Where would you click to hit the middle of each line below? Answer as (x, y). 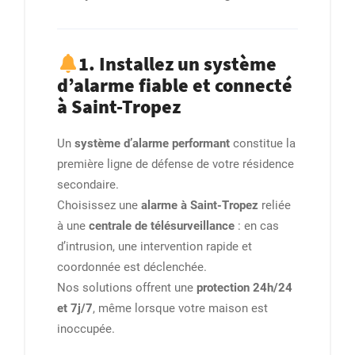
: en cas (257, 226)
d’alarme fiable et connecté (175, 86)
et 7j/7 (75, 309)
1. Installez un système (178, 64)
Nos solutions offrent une (127, 288)
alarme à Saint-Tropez (200, 206)
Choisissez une (99, 206)
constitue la (263, 144)
